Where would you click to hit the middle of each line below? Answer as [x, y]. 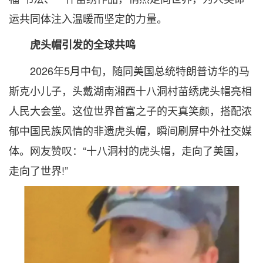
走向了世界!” [38, 170]
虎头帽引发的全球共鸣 [72, 45]
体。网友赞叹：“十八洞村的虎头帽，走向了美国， [127, 150]
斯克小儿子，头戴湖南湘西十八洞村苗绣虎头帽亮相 [130, 90]
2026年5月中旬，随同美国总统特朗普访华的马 [129, 70]
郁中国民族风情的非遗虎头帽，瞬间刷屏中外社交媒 [130, 130]
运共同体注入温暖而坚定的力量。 [88, 18]
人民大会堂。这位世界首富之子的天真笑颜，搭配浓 [130, 110]
